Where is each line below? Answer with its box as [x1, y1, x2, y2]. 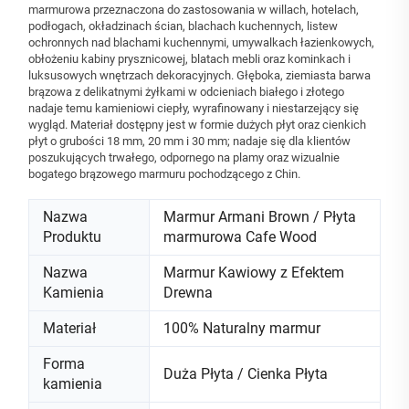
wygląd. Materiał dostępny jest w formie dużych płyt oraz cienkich [28, 118, 366, 132]
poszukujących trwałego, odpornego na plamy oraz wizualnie [28, 151, 340, 165]
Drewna [163, 284, 213, 302]
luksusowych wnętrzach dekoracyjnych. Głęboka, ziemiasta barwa [28, 68, 371, 83]
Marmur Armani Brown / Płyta [163, 208, 356, 226]
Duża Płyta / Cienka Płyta [163, 365, 328, 383]
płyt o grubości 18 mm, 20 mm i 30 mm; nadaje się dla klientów [28, 134, 351, 149]
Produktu [43, 228, 101, 246]
